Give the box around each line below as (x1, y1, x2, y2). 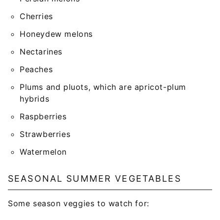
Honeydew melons (20, 29, 93, 39)
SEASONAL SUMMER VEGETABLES (8, 173, 181, 184)
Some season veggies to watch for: (8, 198, 149, 208)
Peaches (20, 64, 53, 74)
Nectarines (20, 47, 62, 56)
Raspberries (20, 111, 67, 121)
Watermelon (20, 147, 67, 157)
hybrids (20, 94, 50, 104)
